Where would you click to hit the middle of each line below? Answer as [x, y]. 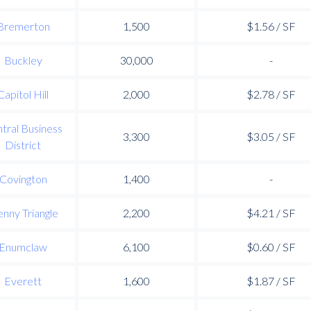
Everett [23, 280]
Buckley [23, 60]
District [23, 144]
